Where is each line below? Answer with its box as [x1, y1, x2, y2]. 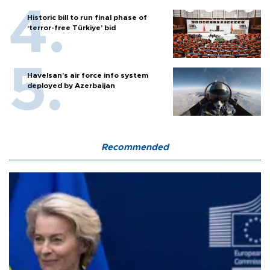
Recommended [101, 142, 169, 152]
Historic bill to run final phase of [27, 13, 147, 21]
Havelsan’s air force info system [27, 71, 148, 79]
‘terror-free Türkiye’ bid [27, 24, 116, 31]
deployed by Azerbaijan [27, 81, 115, 89]
